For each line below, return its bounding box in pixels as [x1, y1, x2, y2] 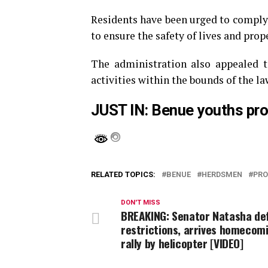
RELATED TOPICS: [91, 170, 156, 179]
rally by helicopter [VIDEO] [121, 234, 243, 252]
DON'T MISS [121, 199, 160, 207]
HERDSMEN [202, 170, 242, 179]
